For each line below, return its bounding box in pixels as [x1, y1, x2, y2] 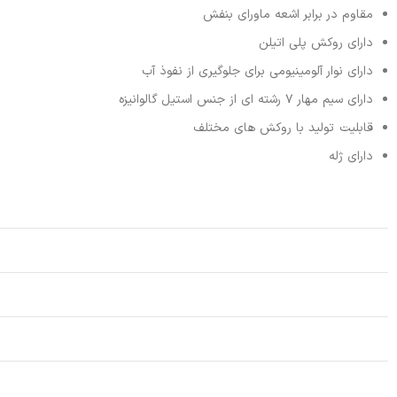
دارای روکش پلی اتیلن [259, 34, 373, 53]
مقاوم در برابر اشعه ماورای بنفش [203, 5, 373, 25]
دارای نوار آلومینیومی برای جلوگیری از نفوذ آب [142, 62, 373, 82]
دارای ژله [329, 147, 373, 167]
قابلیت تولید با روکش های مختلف [193, 119, 373, 138]
